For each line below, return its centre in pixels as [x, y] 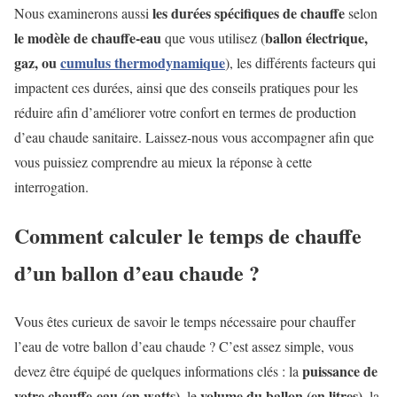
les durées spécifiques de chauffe [249, 13]
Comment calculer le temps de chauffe [188, 235]
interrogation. [51, 187]
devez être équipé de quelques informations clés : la [156, 370]
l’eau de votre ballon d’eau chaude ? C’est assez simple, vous [184, 346]
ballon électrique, [316, 38]
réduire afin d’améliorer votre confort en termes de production [185, 112]
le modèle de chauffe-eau [88, 38]
